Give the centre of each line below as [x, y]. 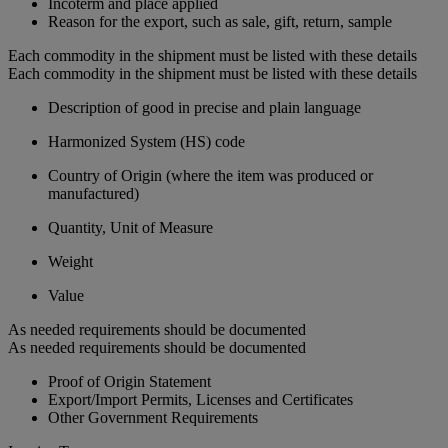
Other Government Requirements [153, 417]
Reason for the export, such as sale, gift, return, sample [220, 21]
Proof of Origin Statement [129, 381]
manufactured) [93, 193]
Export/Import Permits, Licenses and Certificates [200, 399]
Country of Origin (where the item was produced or [210, 175]
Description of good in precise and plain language [204, 107]
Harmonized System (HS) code [146, 141]
